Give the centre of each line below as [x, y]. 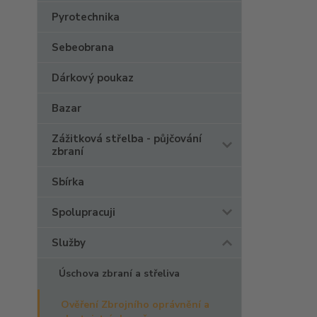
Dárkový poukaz [93, 78]
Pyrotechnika [86, 17]
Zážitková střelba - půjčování [127, 139]
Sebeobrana [83, 47]
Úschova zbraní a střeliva [119, 273]
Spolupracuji [83, 212]
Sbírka [68, 182]
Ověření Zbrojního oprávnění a [135, 305]
